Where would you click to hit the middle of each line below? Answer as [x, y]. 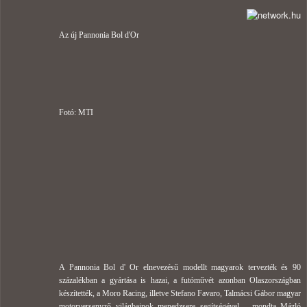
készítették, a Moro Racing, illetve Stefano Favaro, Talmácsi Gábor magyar [180, 294]
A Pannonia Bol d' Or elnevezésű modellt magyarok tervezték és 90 [180, 268]
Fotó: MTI [76, 113]
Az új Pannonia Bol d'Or [99, 35]
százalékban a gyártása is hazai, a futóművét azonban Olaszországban [180, 281]
